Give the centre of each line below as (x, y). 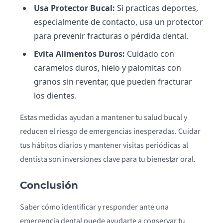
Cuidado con (150, 54)
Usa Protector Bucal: (74, 8)
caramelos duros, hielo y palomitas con (108, 67)
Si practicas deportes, (157, 8)
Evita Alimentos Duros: (79, 54)
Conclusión (49, 185)
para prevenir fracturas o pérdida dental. (111, 36)
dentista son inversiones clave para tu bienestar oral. (108, 159)
